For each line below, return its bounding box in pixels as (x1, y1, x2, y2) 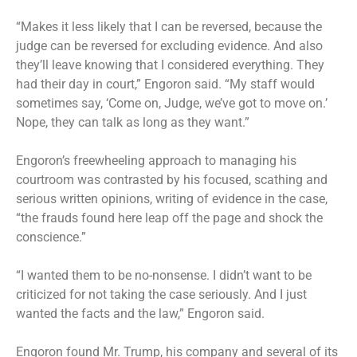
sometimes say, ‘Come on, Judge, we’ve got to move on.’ (16, 95, 328, 111)
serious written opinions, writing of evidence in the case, (16, 190, 328, 206)
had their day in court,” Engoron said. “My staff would (16, 76, 315, 92)
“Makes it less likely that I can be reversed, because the (16, 18, 322, 34)
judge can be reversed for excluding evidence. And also (16, 37, 323, 53)
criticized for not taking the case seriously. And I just (16, 286, 307, 302)
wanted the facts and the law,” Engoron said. (16, 305, 265, 321)
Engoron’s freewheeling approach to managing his (16, 152, 296, 168)
